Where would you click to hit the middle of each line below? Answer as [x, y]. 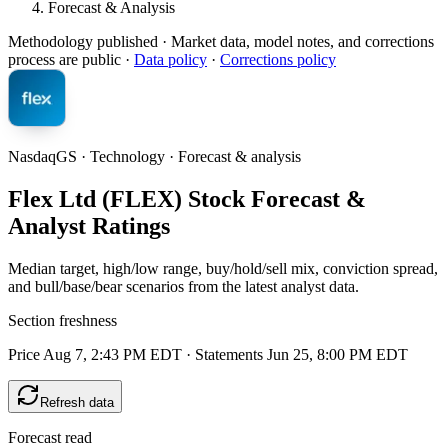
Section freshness [62, 320]
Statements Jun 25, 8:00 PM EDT [301, 354]
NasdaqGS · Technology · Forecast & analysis [154, 156]
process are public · [69, 59]
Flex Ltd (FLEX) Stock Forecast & [187, 198]
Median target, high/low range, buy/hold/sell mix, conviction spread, [223, 268]
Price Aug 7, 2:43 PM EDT [95, 354]
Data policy [170, 59]
